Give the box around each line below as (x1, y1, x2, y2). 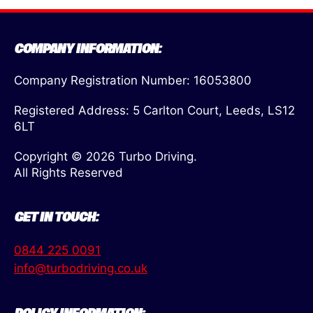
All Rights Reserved (14, 165, 123, 180)
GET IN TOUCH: (14, 210, 98, 225)
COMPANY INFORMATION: (14, 42, 161, 57)
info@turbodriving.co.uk (14, 261, 147, 275)
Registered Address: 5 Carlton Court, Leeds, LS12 (14, 103, 295, 117)
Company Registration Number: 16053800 (14, 73, 252, 87)
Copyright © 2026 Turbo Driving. (14, 149, 197, 163)
